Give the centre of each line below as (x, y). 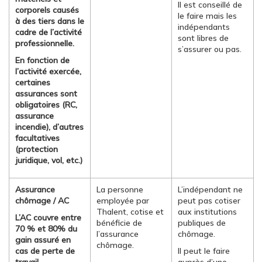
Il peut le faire (204, 251)
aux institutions (207, 212)
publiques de (202, 223)
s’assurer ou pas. (210, 49)
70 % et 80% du (46, 229)
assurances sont (46, 94)
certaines (33, 82)
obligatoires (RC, (46, 105)
